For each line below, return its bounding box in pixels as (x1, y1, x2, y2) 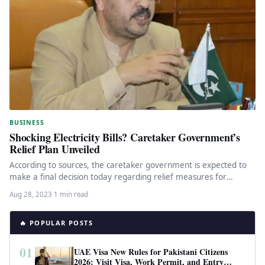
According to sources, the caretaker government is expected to (9, 159, 247, 170)
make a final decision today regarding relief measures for (9, 171, 227, 182)
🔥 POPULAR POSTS (20, 218, 93, 227)
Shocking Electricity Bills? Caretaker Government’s (9, 129, 241, 145)
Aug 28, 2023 (9, 189, 52, 199)
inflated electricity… (9, 183, 82, 194)
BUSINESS (9, 118, 44, 127)
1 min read (54, 189, 88, 199)
